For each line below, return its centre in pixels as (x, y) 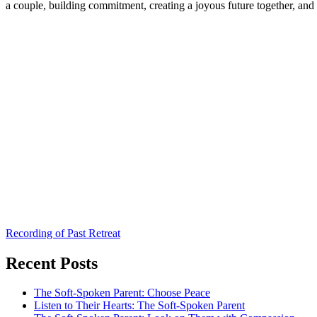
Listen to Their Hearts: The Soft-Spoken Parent (139, 306)
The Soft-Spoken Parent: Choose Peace (122, 293)
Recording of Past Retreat (63, 233)
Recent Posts (52, 263)
